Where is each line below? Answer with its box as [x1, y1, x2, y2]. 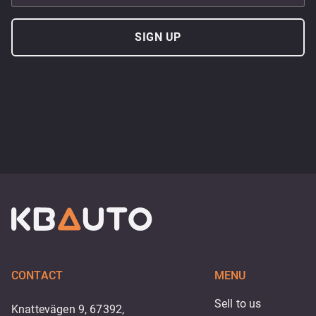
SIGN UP [135, 30, 181, 44]
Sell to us [214, 297, 262, 310]
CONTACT [11, 269, 63, 282]
